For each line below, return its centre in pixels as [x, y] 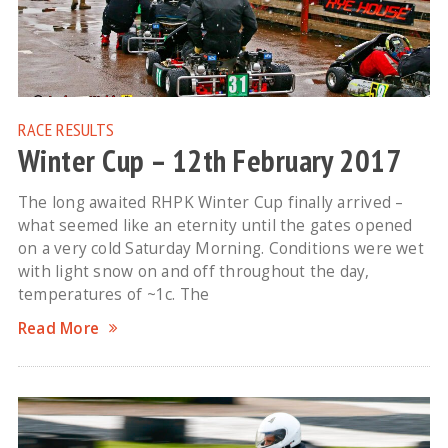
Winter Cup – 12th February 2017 [209, 161]
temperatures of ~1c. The [113, 295]
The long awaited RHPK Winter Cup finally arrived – [210, 203]
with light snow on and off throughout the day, [193, 272]
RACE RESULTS [66, 129]
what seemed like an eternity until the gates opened [215, 226]
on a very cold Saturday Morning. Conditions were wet [220, 249]
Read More [58, 329]
